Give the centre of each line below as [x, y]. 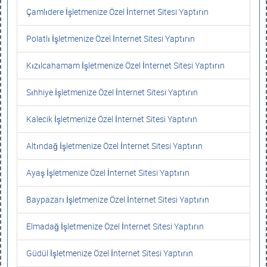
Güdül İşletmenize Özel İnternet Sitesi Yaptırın [110, 253]
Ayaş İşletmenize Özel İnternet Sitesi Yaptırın [108, 173]
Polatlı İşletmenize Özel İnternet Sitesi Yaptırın [111, 38]
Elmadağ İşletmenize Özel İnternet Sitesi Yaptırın [115, 226]
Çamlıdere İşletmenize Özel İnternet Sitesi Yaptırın [117, 12]
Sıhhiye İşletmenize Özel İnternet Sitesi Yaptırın [112, 92]
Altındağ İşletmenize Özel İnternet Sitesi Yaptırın [114, 146]
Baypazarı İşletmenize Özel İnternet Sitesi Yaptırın [118, 199]
